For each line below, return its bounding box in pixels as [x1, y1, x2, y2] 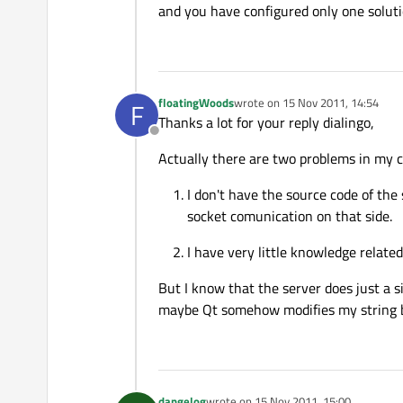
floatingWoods [158, 94, 234, 112]
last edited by [233, 101, 301, 120]
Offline [153, 130, 195, 152]
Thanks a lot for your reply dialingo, [158, 112, 374, 134]
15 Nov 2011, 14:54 [282, 94, 379, 112]
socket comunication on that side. [187, 205, 392, 228]
